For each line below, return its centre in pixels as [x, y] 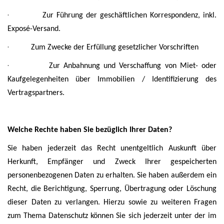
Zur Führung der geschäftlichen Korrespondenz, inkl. [129, 15]
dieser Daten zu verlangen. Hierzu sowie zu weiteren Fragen [112, 202]
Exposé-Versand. [34, 29]
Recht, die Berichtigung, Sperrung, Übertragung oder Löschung [112, 189]
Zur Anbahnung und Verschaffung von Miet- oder [133, 66]
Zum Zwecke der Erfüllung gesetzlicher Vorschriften [115, 47]
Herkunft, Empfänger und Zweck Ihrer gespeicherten [112, 162]
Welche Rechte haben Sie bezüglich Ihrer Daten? [90, 130]
